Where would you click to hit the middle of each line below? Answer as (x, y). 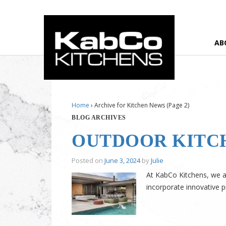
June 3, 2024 (122, 160)
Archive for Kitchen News (130, 105)
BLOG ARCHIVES (99, 118)
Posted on (88, 160)
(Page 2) (177, 105)
